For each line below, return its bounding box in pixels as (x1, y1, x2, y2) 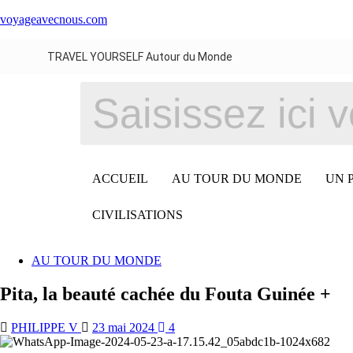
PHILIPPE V (11, 320, 81, 334)
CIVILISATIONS (92, 208, 183, 221)
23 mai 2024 (92, 320, 158, 334)
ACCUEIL (92, 172, 148, 185)
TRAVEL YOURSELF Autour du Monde (47, 50, 232, 63)
